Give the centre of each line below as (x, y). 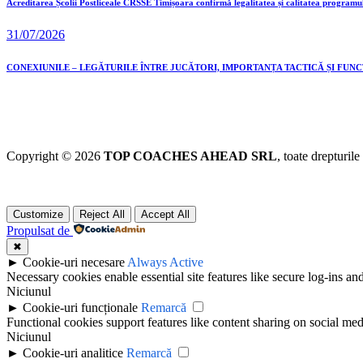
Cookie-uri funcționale (80, 308)
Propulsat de (38, 231)
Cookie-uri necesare (74, 263)
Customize (38, 215)
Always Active (165, 263)
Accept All (165, 215)
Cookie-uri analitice (73, 353)
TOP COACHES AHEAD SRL (190, 156)
